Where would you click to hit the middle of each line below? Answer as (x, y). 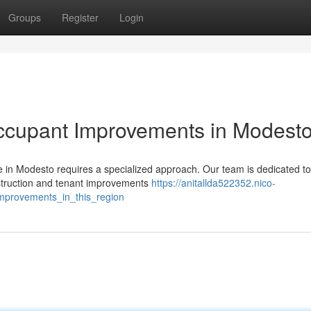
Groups (25, 17)
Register (80, 17)
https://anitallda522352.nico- (213, 183)
